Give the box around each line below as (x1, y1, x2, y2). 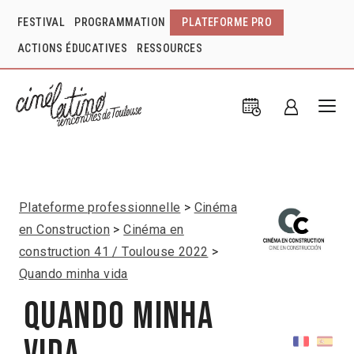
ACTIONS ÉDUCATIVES (17, 42, 128, 55)
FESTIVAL (17, 16, 66, 28)
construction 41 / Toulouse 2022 (19, 243, 209, 259)
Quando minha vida (19, 265, 128, 281)
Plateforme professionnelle (19, 199, 181, 215)
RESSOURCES (137, 42, 203, 55)
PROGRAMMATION (74, 16, 166, 28)
